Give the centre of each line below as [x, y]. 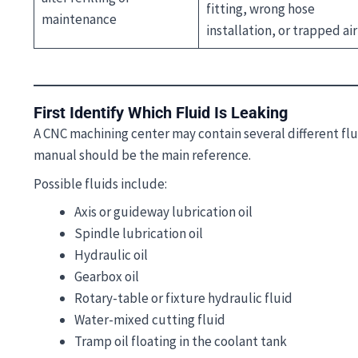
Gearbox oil [107, 276]
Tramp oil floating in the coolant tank [181, 341]
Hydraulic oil [111, 255]
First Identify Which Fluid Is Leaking [161, 113]
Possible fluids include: [100, 183]
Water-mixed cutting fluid [150, 320]
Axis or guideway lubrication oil [163, 212]
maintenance [79, 19]
